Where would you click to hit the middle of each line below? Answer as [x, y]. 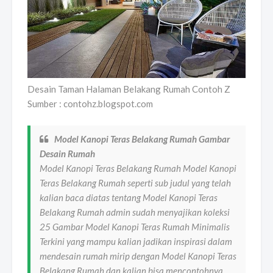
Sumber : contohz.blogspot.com [90, 104]
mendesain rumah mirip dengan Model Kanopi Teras [138, 256]
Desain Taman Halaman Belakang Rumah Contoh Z [129, 89]
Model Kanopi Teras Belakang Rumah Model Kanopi [138, 168]
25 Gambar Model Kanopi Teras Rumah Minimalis [135, 227]
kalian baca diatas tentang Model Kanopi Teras [129, 198]
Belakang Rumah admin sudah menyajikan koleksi [135, 212]
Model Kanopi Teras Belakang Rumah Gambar [142, 139]
